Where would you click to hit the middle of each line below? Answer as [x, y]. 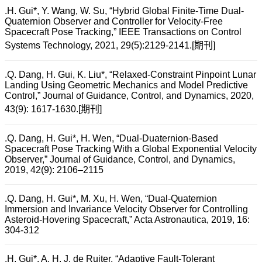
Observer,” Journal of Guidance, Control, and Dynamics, [120, 160]
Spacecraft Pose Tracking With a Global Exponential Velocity [131, 149]
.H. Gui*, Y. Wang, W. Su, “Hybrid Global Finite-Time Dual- [124, 11]
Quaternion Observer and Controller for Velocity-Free [114, 22]
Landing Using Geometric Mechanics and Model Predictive [126, 85]
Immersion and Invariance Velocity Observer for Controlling [126, 209]
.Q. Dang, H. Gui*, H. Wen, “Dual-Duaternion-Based [111, 139]
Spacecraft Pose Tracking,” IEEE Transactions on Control [123, 32]
